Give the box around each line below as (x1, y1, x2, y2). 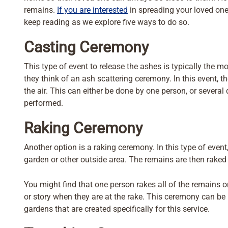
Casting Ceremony (24, 38, 149, 56)
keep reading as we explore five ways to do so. (24, 17, 189, 27)
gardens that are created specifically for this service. (24, 204, 210, 214)
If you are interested (57, 5, 128, 15)
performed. (24, 98, 63, 108)
